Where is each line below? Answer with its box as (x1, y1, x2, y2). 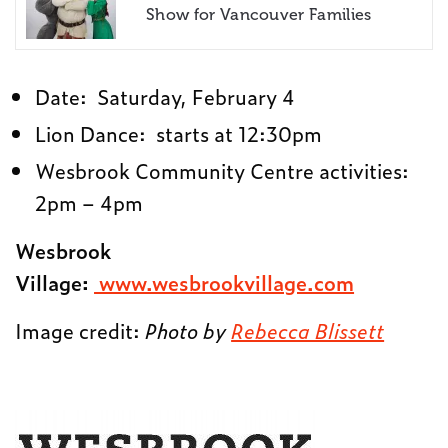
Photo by (145, 315, 232, 346)
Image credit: (15, 315, 146, 346)
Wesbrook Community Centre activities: (35, 155, 414, 186)
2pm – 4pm (35, 187, 143, 218)
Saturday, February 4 (97, 81, 295, 112)
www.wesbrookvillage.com (94, 267, 355, 298)
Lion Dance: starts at (35, 118, 238, 149)
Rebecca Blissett (231, 315, 385, 346)
